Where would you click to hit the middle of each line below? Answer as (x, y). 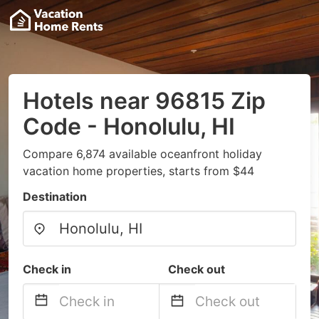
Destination (55, 197)
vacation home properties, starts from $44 (138, 171)
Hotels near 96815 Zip (144, 101)
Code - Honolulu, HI (129, 126)
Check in (47, 269)
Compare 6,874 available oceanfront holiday (142, 154)
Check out (197, 269)
